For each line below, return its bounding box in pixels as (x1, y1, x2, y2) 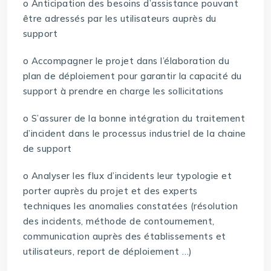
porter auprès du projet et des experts (22, 185, 198, 197)
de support (22, 143, 72, 155)
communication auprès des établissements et (22, 230, 226, 243)
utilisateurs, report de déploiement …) (22, 246, 192, 258)
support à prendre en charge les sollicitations (22, 85, 224, 97)
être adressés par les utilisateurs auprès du (22, 13, 217, 25)
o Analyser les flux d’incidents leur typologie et (22, 170, 232, 182)
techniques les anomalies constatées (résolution (22, 200, 238, 212)
